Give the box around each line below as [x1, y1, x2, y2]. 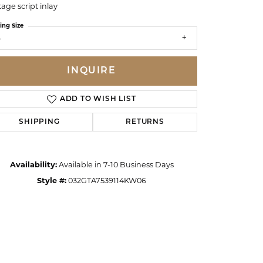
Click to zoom [135, 196, 178, 207]
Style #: [37, 177, 66, 185]
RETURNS [126, 118, 164, 126]
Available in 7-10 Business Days [58, 161, 174, 169]
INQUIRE [67, 66, 116, 76]
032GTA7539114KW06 [68, 177, 146, 185]
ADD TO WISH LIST [59, 95, 136, 103]
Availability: [9, 161, 57, 169]
